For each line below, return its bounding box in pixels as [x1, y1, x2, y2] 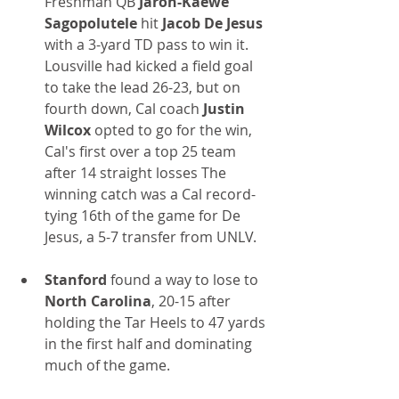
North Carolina [45, 291, 151, 312]
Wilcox [45, 120, 91, 141]
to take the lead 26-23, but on [45, 77, 244, 98]
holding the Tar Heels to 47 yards [45, 313, 269, 333]
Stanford [45, 270, 107, 290]
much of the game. [45, 355, 170, 376]
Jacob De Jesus [162, 13, 266, 34]
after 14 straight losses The [45, 163, 230, 183]
